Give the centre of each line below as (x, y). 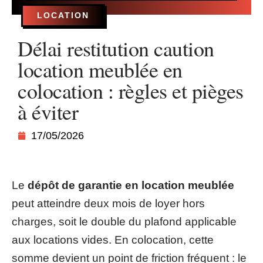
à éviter (48, 112)
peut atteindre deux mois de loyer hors (108, 203)
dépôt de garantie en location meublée (131, 185)
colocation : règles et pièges (131, 90)
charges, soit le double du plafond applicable (124, 222)
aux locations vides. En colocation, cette (113, 240)
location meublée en (100, 69)
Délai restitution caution (116, 48)
